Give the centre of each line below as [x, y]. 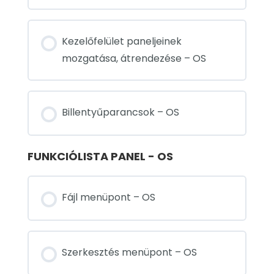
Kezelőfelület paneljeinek [122, 42]
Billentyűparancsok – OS [120, 113]
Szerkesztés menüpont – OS [129, 253]
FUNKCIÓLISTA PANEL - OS [100, 157]
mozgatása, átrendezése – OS [134, 59]
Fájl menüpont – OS [109, 198]
